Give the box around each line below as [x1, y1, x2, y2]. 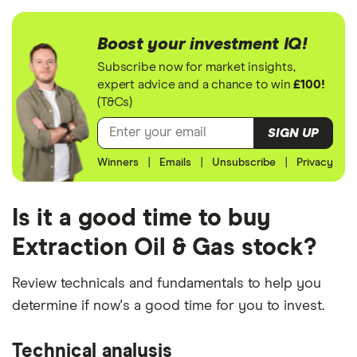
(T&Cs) [97, 95, 133, 108]
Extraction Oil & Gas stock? [12, 236, 316, 261]
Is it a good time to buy [12, 206, 270, 231]
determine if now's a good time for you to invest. [12, 299, 324, 314]
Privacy [296, 157, 333, 169]
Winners [97, 157, 139, 169]
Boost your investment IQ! [97, 36, 308, 54]
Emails [159, 157, 192, 169]
